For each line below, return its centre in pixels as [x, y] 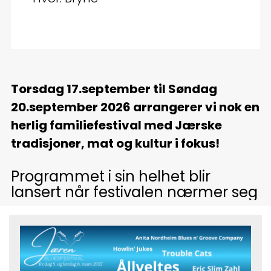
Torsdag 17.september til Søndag [114, 89]
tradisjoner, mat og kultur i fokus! [115, 143]
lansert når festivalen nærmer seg [134, 192]
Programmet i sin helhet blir [110, 176]
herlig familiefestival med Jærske [116, 125]
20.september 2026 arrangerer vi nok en [135, 107]
